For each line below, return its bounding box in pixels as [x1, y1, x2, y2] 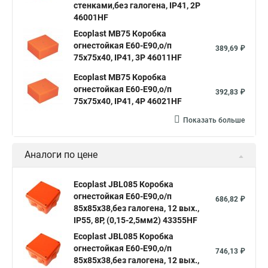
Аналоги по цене [25, 149, 98, 160]
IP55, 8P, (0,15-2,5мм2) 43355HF [74, 215, 197, 225]
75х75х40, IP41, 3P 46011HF [74, 53, 182, 62]
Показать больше [183, 116, 245, 124]
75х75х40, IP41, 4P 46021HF [74, 96, 182, 106]
